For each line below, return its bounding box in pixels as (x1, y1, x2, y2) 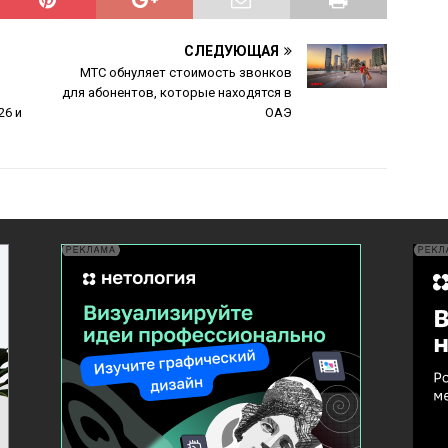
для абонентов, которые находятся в (62, 84, 293, 100)
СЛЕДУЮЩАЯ (184, 42, 280, 59)
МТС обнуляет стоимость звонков (80, 64, 293, 80)
